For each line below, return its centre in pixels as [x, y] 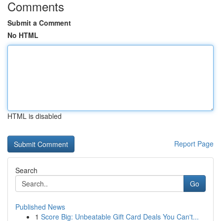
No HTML [23, 35]
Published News [40, 207]
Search [26, 170]
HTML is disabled [35, 116]
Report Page [194, 144]
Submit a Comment [39, 23]
